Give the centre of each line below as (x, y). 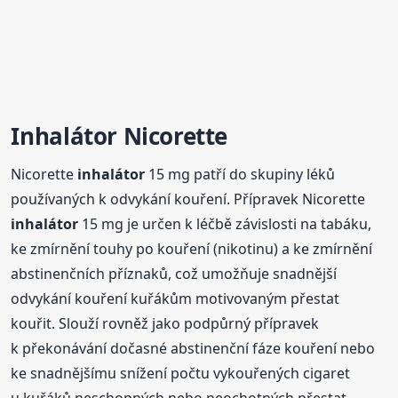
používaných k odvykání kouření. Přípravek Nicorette (188, 199)
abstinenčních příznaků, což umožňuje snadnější (174, 273)
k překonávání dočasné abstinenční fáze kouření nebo (193, 348)
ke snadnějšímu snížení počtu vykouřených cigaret (181, 373)
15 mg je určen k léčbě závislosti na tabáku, (225, 223)
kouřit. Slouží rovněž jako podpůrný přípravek (165, 323)
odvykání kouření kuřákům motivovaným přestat (175, 298)
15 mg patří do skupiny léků (240, 174)
